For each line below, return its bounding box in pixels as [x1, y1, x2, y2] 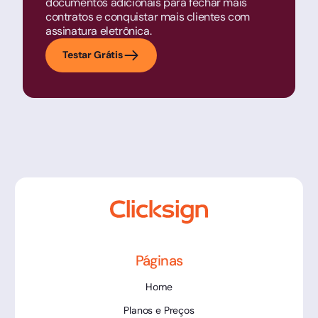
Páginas [135, 251, 183, 270]
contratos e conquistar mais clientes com [45, 9, 251, 24]
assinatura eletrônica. [45, 23, 152, 38]
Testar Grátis [62, 48, 123, 62]
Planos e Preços [124, 303, 194, 317]
